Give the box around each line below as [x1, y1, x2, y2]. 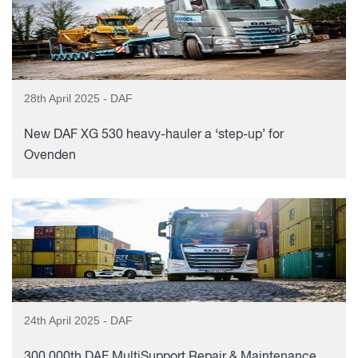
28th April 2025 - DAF [24, 92, 133, 105]
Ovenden [24, 149, 76, 162]
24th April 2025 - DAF [24, 314, 133, 327]
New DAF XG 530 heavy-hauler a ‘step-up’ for [24, 129, 284, 141]
